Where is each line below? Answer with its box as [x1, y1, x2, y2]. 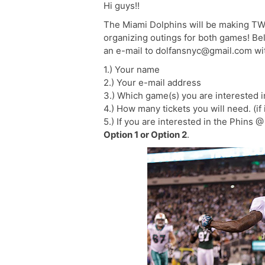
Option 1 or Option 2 [104, 129, 187, 140]
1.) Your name [104, 64, 160, 75]
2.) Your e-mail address [104, 77, 201, 88]
